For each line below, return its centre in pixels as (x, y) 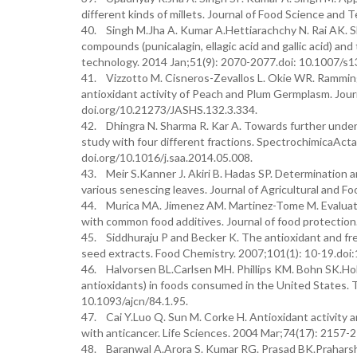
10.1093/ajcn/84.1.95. (135, 301)
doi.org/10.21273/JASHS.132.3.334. (169, 110)
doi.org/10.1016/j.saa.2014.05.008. (167, 157)
